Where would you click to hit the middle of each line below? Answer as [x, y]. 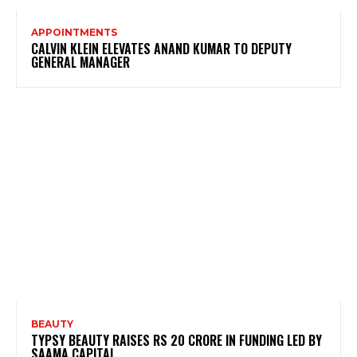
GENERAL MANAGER [80, 62]
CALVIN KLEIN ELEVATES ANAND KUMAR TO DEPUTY [161, 48]
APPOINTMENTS [74, 32]
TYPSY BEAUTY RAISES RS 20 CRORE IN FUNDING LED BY [177, 340]
